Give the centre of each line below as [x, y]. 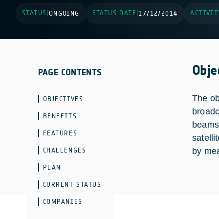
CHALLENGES [65, 150]
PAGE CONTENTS [70, 72]
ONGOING [64, 13]
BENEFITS [60, 116]
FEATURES [60, 133]
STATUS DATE [114, 13]
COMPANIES [63, 202]
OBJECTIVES [63, 99]
